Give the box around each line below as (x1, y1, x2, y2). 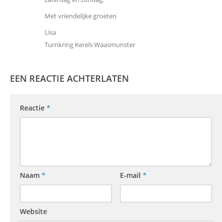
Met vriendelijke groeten (45, 11, 116, 21)
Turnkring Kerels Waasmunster (45, 40, 135, 50)
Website (20, 207, 47, 217)
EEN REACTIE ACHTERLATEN (10, 72, 129, 85)
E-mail (119, 170, 143, 180)
